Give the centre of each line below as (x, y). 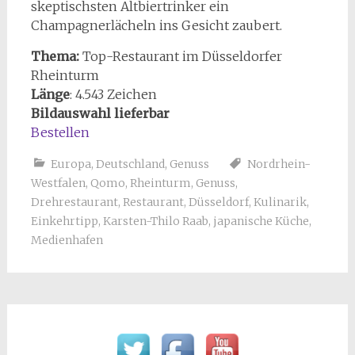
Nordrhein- (279, 164)
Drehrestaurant (74, 202)
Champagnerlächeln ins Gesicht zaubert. (156, 26)
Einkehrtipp (64, 221)
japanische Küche (261, 221)
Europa (71, 164)
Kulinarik (280, 202)
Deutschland (130, 164)
